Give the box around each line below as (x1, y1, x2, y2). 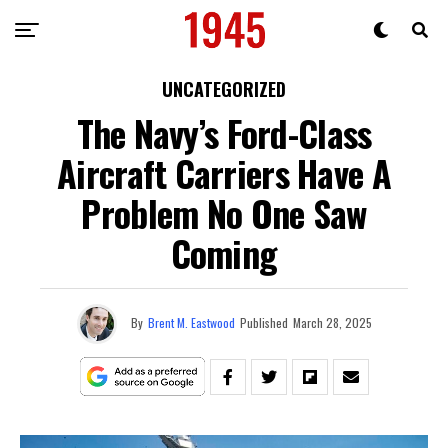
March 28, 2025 (292, 313, 372, 331)
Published (239, 313, 288, 331)
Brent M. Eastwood (147, 313, 235, 331)
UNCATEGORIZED (162, 76, 286, 102)
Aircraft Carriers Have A (57, 146, 391, 199)
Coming (170, 226, 278, 279)
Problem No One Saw (81, 186, 367, 239)
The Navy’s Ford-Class (76, 106, 372, 159)
